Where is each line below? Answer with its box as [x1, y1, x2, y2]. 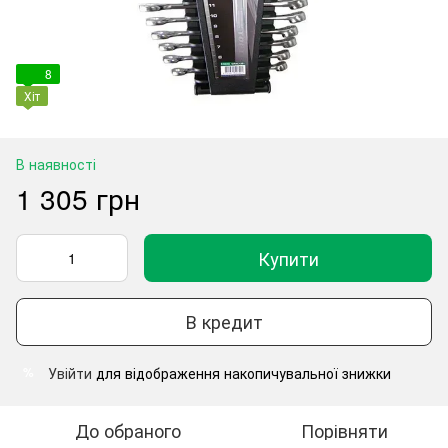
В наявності [16, 153, 96, 174]
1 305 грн [16, 177, 140, 218]
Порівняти [300, 416, 388, 443]
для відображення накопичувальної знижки [92, 362, 391, 383]
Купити [257, 244, 319, 271]
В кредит [185, 308, 263, 335]
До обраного [75, 416, 181, 443]
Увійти [48, 362, 92, 383]
